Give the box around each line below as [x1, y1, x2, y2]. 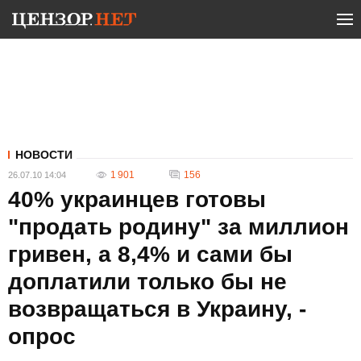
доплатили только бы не [8, 269, 287, 294]
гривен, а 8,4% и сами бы [8, 242, 293, 267]
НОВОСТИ [15, 148, 73, 161]
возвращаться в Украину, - [8, 297, 306, 322]
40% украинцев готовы [8, 187, 266, 212]
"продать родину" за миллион [8, 214, 349, 239]
